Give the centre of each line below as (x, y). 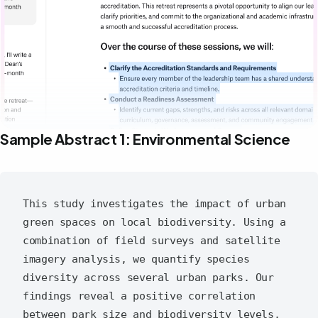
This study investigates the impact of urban (154, 204)
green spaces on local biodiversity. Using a (154, 223)
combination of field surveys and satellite (152, 241)
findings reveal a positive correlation (139, 296)
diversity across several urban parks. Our (148, 278)
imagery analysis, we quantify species (136, 259)
